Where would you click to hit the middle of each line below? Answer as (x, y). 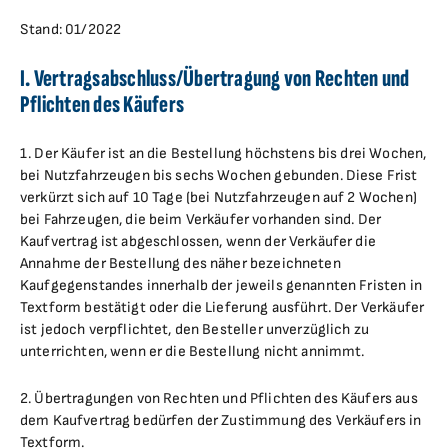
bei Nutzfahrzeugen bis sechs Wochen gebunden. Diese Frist (219, 175)
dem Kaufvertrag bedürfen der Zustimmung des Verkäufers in (221, 420)
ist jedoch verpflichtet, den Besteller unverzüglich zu (195, 329)
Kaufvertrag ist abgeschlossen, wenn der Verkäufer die (198, 241)
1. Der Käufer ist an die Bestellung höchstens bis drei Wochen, (223, 153)
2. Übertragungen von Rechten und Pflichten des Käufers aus (219, 398)
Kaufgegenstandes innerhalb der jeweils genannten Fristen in (221, 285)
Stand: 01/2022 (71, 29)
